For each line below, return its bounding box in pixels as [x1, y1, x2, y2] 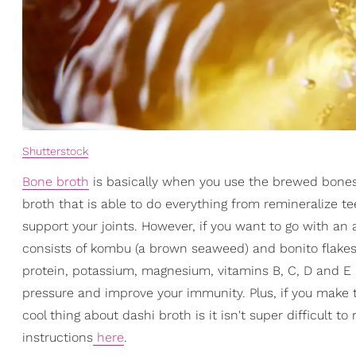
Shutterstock [22, 145, 88, 158]
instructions [22, 330, 93, 346]
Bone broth [22, 174, 89, 190]
